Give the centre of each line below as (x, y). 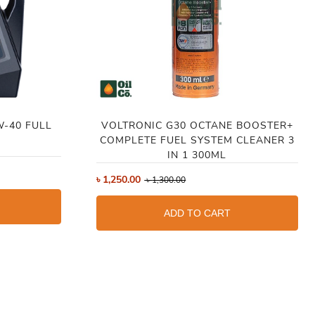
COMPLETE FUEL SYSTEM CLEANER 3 (197, 141)
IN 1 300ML (197, 155)
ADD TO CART (197, 213)
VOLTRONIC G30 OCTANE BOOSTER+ (197, 126)
